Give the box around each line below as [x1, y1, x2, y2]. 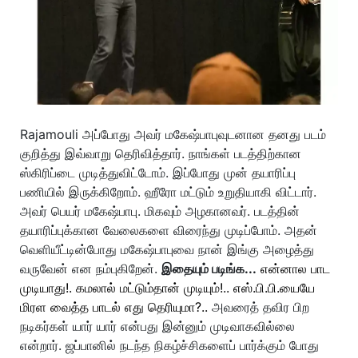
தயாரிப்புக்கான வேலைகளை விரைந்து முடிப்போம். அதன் [20, 222, 317, 238]
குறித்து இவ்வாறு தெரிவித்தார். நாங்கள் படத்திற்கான [20, 145, 301, 161]
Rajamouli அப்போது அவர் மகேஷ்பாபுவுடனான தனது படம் [20, 126, 326, 142]
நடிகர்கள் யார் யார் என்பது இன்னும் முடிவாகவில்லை [20, 318, 295, 334]
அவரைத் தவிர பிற [208, 299, 309, 315]
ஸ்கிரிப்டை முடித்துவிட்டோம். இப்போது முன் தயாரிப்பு [20, 165, 296, 181]
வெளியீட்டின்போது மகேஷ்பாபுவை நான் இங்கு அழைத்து [20, 241, 314, 257]
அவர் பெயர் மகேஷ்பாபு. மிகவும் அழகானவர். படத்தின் [20, 203, 300, 219]
